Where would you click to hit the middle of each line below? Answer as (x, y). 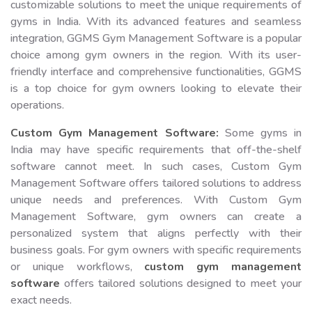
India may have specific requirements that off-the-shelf (156, 149)
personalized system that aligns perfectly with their (156, 233)
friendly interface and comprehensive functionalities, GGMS (156, 71)
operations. (37, 105)
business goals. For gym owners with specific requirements (156, 250)
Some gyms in (260, 133)
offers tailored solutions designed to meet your (181, 283)
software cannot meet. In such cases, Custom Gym (156, 166)
